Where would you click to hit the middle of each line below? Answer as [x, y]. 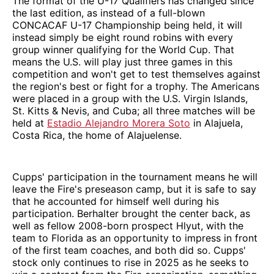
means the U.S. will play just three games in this [122, 62]
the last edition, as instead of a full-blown [109, 13]
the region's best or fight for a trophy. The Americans [136, 87]
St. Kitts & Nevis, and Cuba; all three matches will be [134, 111]
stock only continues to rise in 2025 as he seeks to [131, 263]
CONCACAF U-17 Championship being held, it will [127, 25]
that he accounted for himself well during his [116, 202]
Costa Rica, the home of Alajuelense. [97, 135]
